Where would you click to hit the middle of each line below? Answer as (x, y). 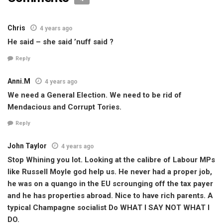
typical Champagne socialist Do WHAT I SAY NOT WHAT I (109, 208)
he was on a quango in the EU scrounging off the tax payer (110, 184)
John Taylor (27, 146)
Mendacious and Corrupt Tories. (64, 107)
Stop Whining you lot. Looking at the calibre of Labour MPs (111, 160)
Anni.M (19, 81)
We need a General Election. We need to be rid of (95, 95)
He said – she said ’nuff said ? (60, 42)
